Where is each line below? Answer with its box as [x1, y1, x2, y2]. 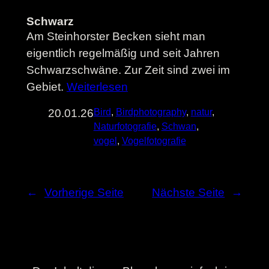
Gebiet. [26, 80, 67, 93]
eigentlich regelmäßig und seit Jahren [26, 46, 220, 59]
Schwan [161, 121, 196, 131]
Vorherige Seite [44, 186, 124, 199]
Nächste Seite [152, 186, 225, 199]
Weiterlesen [66, 80, 128, 93]
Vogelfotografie [121, 135, 186, 146]
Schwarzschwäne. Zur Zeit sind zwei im [26, 63, 230, 76]
